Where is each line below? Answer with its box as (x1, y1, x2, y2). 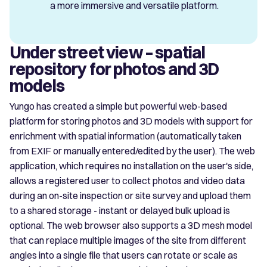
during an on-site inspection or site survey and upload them (10, 189, 251, 201)
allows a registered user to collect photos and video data (10, 174, 245, 187)
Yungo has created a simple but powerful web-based (10, 100, 227, 112)
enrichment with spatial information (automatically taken (10, 129, 241, 142)
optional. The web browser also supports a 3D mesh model (10, 219, 252, 231)
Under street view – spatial (10, 42, 206, 63)
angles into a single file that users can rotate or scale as (10, 249, 238, 261)
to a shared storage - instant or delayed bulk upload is (10, 204, 230, 216)
